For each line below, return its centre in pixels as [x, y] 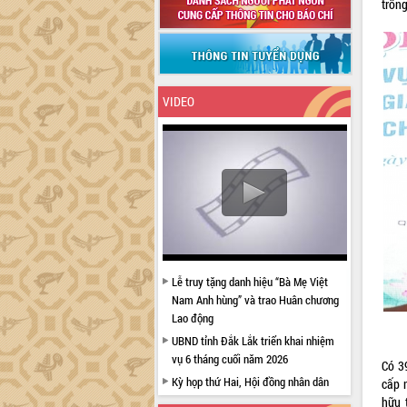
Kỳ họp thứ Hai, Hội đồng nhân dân [250, 382]
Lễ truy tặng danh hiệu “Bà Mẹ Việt [249, 282]
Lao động [192, 318]
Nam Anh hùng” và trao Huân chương [255, 300]
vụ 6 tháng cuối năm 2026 [229, 359]
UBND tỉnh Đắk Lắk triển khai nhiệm [253, 341]
